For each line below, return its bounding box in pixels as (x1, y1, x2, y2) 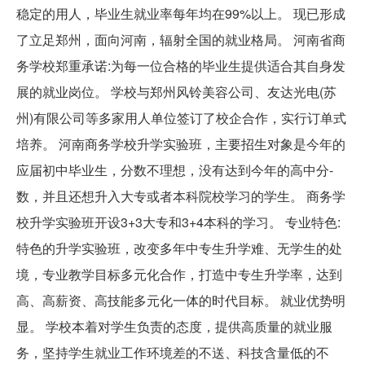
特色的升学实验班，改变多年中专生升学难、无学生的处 (16, 238, 342, 257)
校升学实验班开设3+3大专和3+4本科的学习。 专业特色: (16, 212, 341, 231)
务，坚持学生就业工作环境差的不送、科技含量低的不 (16, 342, 329, 362)
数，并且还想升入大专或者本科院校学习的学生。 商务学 (16, 186, 345, 205)
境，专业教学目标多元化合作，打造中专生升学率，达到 (16, 264, 342, 284)
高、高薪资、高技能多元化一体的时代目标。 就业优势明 (16, 290, 345, 310)
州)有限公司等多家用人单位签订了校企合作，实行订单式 (16, 108, 346, 127)
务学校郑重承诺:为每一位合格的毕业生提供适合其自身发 (16, 55, 345, 75)
